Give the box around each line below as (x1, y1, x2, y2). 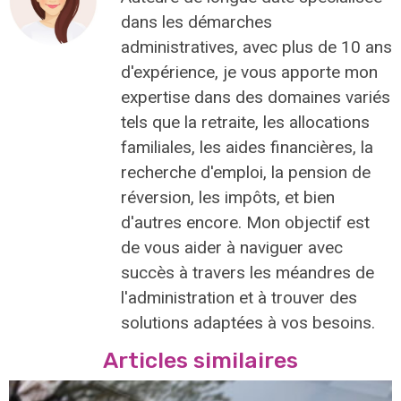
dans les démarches (121, 11, 272, 32)
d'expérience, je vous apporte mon (121, 61, 378, 82)
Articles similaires (103, 347, 298, 374)
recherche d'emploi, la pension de (121, 161, 371, 183)
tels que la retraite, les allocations (121, 111, 370, 132)
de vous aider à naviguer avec (121, 236, 343, 258)
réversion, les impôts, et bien (121, 186, 335, 208)
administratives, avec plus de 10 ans (121, 36, 392, 57)
